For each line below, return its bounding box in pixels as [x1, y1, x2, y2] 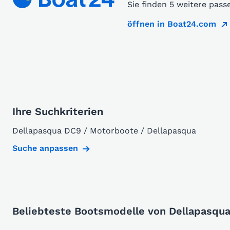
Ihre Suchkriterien [12, 105, 103, 118]
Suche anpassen [12, 143, 78, 154]
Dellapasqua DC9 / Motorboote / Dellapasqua [12, 126, 196, 136]
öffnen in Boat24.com [127, 19, 216, 29]
